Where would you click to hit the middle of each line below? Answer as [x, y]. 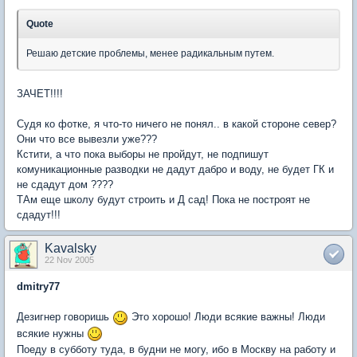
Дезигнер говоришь [65, 317]
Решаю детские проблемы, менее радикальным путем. [150, 53]
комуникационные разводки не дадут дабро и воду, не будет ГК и [175, 169]
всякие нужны [52, 333]
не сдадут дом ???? [65, 184]
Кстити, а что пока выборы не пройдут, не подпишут [143, 154]
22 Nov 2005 [69, 260]
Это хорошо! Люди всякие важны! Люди [227, 317]
